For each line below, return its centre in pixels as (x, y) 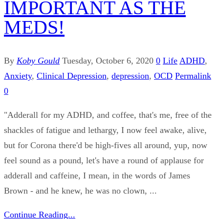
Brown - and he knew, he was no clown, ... (80, 190)
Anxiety (18, 76)
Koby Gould (38, 60)
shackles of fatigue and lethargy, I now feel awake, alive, (105, 130)
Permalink (193, 76)
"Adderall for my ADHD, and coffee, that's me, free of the (108, 115)
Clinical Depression (72, 76)
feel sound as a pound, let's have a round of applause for (104, 160)
